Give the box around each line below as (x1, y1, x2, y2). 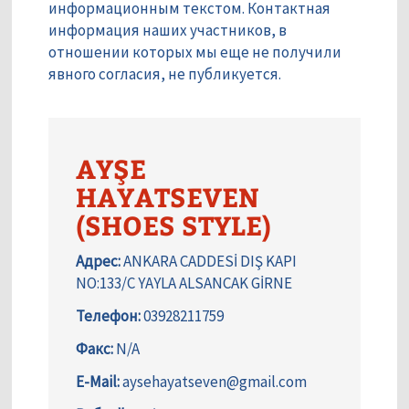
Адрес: (76, 251, 121, 272)
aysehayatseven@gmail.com (120, 372, 307, 393)
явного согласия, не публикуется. (48, 64, 281, 85)
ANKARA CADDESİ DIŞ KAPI (121, 251, 297, 272)
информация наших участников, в (48, 20, 287, 41)
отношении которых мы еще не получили (48, 42, 341, 63)
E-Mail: (76, 372, 120, 393)
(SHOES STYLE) (76, 206, 271, 244)
